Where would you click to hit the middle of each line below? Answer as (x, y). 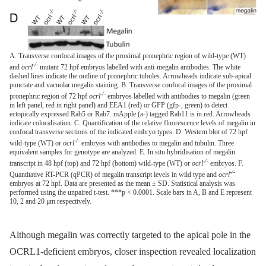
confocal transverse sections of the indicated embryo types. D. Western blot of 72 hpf (129, 132)
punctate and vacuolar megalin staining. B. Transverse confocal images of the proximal (131, 85)
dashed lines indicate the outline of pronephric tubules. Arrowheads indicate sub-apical (130, 76)
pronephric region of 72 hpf (49, 96)
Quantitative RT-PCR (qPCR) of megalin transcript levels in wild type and (114, 174)
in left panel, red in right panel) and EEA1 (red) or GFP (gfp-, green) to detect (118, 105)
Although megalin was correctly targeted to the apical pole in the (130, 235)
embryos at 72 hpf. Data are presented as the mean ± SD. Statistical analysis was (122, 183)
